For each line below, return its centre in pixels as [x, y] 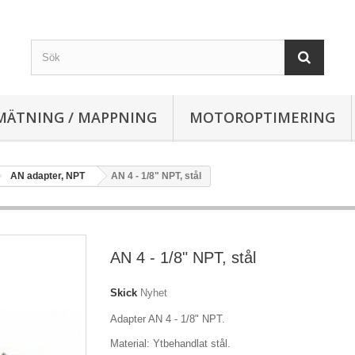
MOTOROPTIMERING [262, 117]
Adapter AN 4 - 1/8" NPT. [168, 319]
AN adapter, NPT [48, 176]
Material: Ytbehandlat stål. [170, 344]
